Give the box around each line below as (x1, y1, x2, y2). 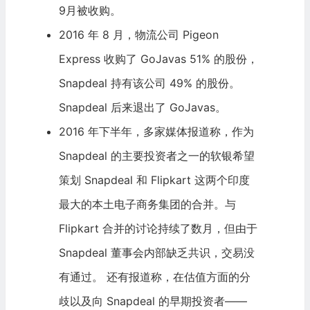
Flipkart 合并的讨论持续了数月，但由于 (58, 221, 257, 236)
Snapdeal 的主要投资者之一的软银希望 (58, 149, 255, 163)
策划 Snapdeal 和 (58, 173, 151, 188)
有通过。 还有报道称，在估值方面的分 (58, 270, 250, 284)
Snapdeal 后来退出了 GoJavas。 (58, 100, 226, 115)
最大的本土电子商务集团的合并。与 (58, 197, 236, 212)
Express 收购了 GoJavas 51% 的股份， (58, 52, 258, 66)
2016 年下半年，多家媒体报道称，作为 (58, 125, 254, 139)
